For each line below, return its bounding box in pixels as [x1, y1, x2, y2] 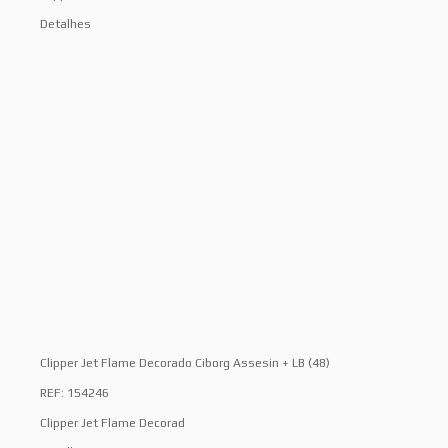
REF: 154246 [40, 386, 109, 401]
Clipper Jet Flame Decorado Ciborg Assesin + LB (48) [40, 356, 330, 371]
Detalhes [40, 16, 91, 31]
